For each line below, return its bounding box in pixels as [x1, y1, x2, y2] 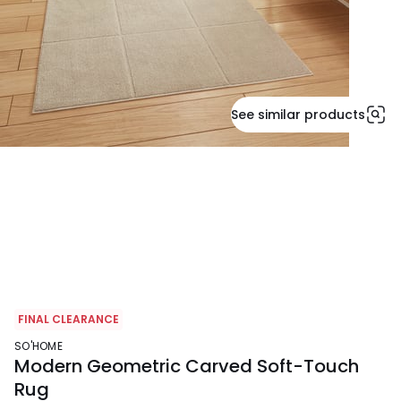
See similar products [231, 106, 365, 124]
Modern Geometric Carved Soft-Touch [14, 354, 359, 380]
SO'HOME [21, 338, 63, 354]
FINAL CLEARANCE [18, 311, 119, 327]
